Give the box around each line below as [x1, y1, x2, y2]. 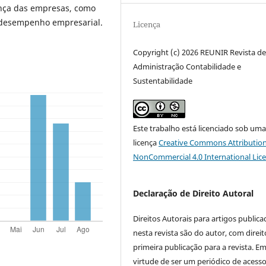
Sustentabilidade [133, 75, 193, 87]
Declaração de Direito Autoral [133, 188, 254, 199]
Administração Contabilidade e [133, 61, 242, 72]
